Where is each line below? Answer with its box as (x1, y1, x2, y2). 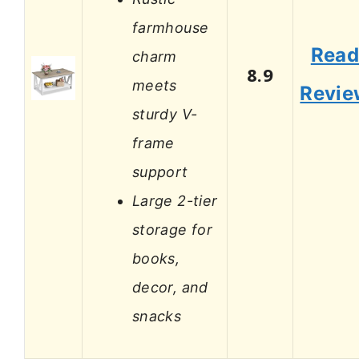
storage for (132, 220, 212, 238)
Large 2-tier (132, 192, 218, 209)
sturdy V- (132, 105, 198, 123)
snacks (132, 307, 182, 325)
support (132, 163, 188, 180)
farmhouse (132, 18, 209, 36)
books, (132, 249, 180, 267)
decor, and (132, 278, 208, 296)
